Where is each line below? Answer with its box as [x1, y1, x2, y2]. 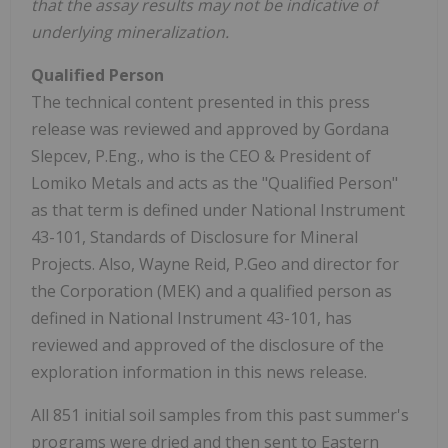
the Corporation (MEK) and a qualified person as [31, 280, 392, 303]
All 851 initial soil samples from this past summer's [31, 404, 409, 427]
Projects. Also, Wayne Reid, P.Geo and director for [31, 253, 399, 276]
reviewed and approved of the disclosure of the [31, 334, 384, 357]
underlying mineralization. [31, 21, 229, 44]
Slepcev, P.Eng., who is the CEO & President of [31, 145, 371, 168]
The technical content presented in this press [31, 91, 370, 114]
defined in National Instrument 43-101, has [31, 307, 352, 330]
